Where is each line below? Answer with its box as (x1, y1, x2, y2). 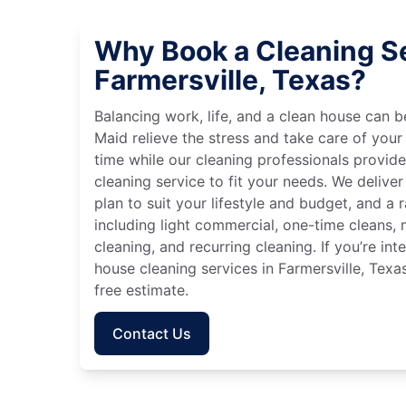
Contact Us (112, 324, 191, 343)
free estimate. (94, 280, 188, 299)
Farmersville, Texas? (94, 63, 366, 96)
